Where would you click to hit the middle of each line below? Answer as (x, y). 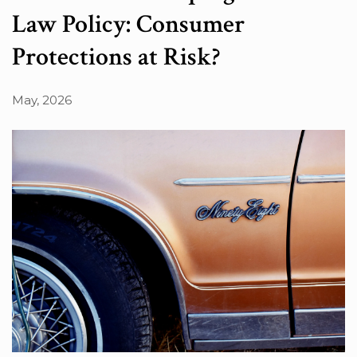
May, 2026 (42, 100)
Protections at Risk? (116, 57)
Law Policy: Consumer (128, 24)
